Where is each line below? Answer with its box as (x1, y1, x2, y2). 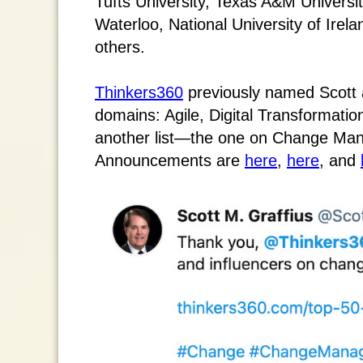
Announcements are (95, 152, 245, 169)
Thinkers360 (95, 83, 183, 101)
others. (95, 38, 145, 56)
